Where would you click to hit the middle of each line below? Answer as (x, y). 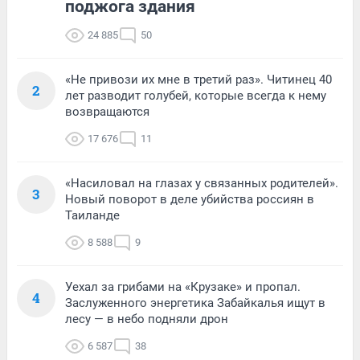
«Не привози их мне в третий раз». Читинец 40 (198, 80)
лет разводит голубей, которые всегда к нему (196, 96)
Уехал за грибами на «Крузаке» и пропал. (183, 287)
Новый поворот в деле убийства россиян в (190, 200)
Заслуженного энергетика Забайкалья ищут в (195, 303)
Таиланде (92, 216)
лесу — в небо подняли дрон (147, 319)
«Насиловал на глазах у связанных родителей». (202, 184)
